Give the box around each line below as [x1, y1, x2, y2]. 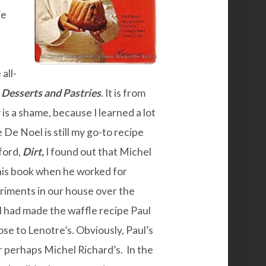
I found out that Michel [46, 145, 151, 158]
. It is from [101, 86, 145, 99]
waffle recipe [68, 204, 129, 217]
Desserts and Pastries [1, 86, 101, 99]
